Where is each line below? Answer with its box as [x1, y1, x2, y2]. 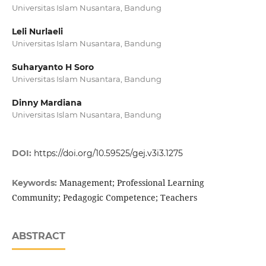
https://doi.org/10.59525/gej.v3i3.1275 [33, 148, 183, 159]
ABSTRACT [11, 230, 65, 242]
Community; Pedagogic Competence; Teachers [11, 192, 197, 204]
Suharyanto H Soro [11, 62, 94, 73]
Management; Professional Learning [59, 177, 204, 189]
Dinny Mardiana [11, 97, 82, 109]
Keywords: [11, 178, 59, 189]
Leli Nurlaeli [11, 26, 63, 37]
